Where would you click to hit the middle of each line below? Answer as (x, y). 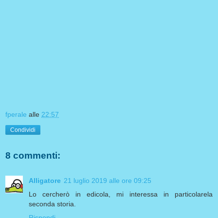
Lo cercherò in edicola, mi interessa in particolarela (121, 194)
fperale (16, 115)
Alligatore (45, 181)
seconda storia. (52, 204)
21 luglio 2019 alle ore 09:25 (108, 181)
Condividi (23, 130)
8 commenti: (33, 155)
